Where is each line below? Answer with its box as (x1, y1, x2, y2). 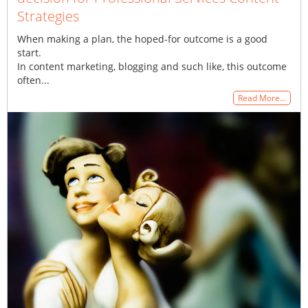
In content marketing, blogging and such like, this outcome (17, 60, 287, 74)
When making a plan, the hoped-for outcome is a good (17, 32, 267, 46)
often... (17, 74, 49, 87)
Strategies (17, 7, 79, 26)
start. (17, 46, 49, 60)
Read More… (238, 92, 286, 104)
